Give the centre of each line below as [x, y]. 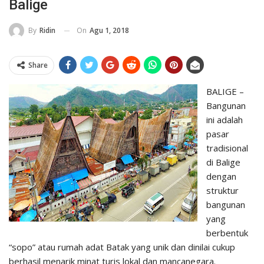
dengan [221, 176]
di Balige [223, 162]
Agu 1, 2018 [109, 30]
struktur [222, 191]
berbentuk [227, 233]
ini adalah [225, 120]
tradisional [227, 148]
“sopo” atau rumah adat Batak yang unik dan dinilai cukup [122, 247]
